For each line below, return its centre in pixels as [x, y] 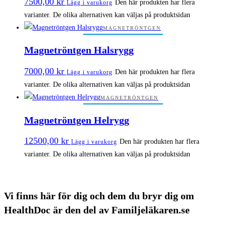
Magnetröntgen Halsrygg [79, 50]
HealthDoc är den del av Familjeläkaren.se [97, 210]
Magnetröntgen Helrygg [77, 120]
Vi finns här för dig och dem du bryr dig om [99, 195]
